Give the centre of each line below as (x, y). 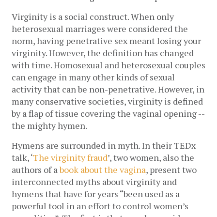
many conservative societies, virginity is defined (107, 101)
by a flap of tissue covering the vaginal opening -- (108, 113)
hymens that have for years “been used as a (96, 194)
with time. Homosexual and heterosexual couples (108, 65)
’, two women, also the (151, 157)
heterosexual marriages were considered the (100, 28)
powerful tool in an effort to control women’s (100, 206)
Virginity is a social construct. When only (93, 16)
